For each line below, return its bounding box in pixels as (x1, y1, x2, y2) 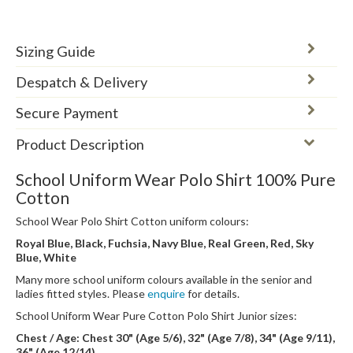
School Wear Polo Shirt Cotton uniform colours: (16, 214, 249, 228)
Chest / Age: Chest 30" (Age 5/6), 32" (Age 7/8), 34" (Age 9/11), (16, 330, 335, 344)
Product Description (16, 135, 144, 153)
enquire (147, 286, 185, 300)
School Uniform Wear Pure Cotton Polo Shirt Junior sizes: (16, 308, 297, 322)
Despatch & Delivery (16, 73, 147, 91)
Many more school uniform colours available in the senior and (16, 272, 312, 286)
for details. (185, 286, 240, 300)
